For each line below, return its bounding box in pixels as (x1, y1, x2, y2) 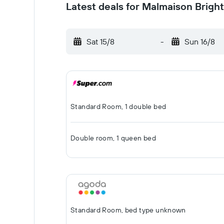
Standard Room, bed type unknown (70, 205, 186, 214)
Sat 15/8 (86, 36, 114, 46)
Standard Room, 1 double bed (70, 102, 166, 111)
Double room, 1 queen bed (70, 133, 156, 142)
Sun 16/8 (184, 36, 215, 46)
